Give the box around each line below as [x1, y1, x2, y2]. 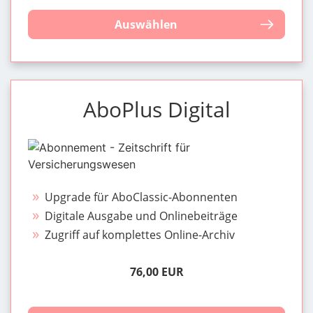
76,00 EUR [129, 263, 184, 279]
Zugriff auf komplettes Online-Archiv [45, 226, 235, 242]
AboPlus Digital [82, 94, 231, 124]
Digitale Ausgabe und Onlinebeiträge [45, 208, 238, 224]
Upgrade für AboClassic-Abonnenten [45, 189, 238, 205]
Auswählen [115, 16, 177, 32]
